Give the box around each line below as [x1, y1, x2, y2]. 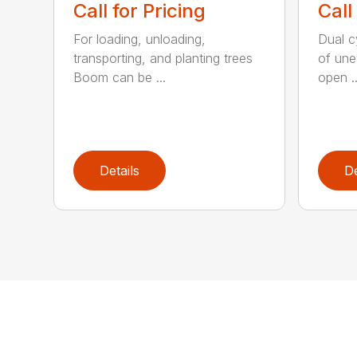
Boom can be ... [73, 69, 167, 85]
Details [100, 162, 140, 178]
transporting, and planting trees [73, 49, 253, 66]
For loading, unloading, [73, 30, 206, 47]
